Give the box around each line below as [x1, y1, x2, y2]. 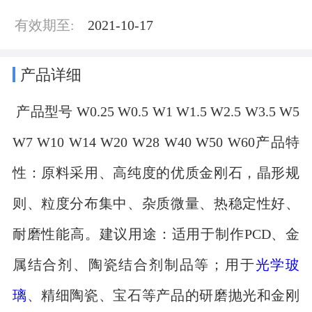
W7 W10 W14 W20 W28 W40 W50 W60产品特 [12, 134, 300, 148]
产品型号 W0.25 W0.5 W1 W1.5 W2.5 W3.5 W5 [12, 104, 300, 118]
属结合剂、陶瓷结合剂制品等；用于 [12, 257, 256, 271]
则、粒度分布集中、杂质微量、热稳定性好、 [12, 196, 300, 210]
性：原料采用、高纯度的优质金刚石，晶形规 [12, 165, 300, 179]
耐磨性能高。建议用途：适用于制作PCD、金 [12, 226, 300, 240]
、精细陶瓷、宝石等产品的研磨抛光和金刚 [26, 288, 300, 302]
